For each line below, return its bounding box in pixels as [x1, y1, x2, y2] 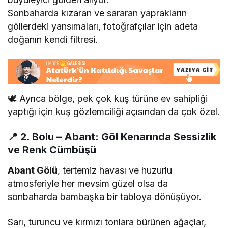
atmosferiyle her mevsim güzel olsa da [8, 178, 168, 189]
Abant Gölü [8, 165, 58, 176]
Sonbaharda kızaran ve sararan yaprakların [8, 7, 187, 18]
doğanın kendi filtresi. [8, 34, 98, 45]
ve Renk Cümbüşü [8, 144, 96, 156]
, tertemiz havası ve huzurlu [58, 165, 173, 176]
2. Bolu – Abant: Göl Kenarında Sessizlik [20, 131, 216, 144]
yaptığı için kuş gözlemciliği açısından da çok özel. [8, 106, 220, 118]
